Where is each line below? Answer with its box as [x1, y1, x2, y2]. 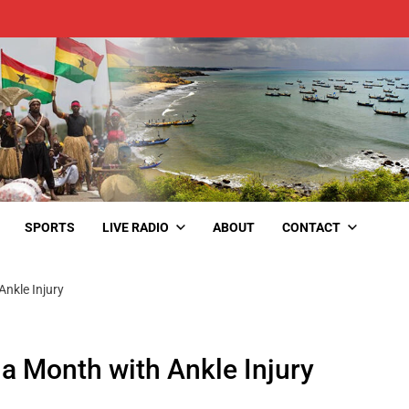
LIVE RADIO [102, 219, 169, 235]
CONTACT [282, 219, 341, 235]
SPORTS [25, 219, 75, 235]
